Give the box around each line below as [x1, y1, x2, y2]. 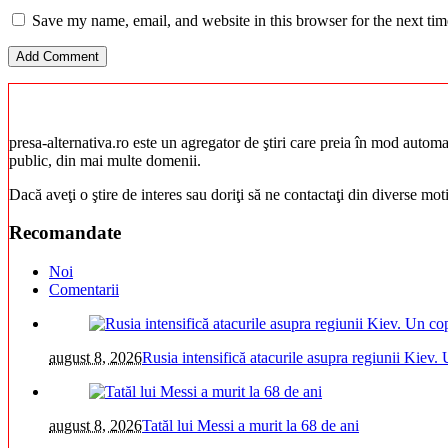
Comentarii [49, 281, 119, 299]
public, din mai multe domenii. [9, 151, 201, 169]
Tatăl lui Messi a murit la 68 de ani [142, 417, 359, 435]
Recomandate [9, 222, 121, 244]
